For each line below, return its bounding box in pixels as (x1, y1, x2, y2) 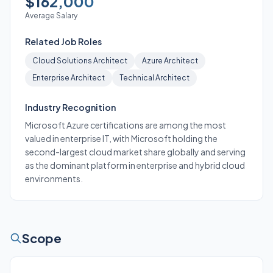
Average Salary (25, 11, 77, 20)
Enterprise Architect (32, 73, 105, 82)
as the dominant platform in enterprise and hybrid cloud (25, 160, 245, 171)
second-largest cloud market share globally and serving (25, 146, 246, 157)
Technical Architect (119, 73, 190, 82)
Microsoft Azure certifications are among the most (25, 119, 226, 130)
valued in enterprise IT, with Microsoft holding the (25, 133, 218, 144)
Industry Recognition (25, 102, 116, 113)
